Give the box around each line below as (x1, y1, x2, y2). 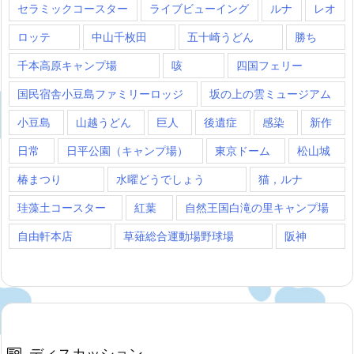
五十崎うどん (187, 29, 254, 45)
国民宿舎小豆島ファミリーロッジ (17, 86, 183, 102)
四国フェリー (236, 58, 303, 73)
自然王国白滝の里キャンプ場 (185, 200, 329, 216)
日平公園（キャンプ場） (66, 143, 188, 159)
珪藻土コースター (17, 200, 106, 216)
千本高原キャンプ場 (17, 58, 117, 73)
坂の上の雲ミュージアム (209, 86, 331, 102)
